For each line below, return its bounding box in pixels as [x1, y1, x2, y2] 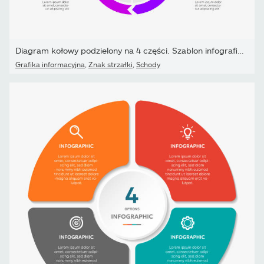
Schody [136, 60, 160, 68]
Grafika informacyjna [15, 60, 85, 68]
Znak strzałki [88, 60, 133, 68]
